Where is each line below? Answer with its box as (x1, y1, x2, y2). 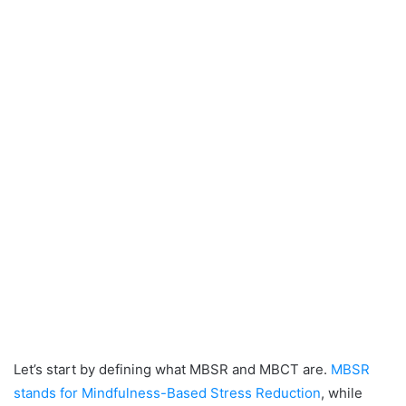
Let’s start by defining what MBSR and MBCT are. (14, 361, 331, 378)
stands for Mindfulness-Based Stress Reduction (14, 384, 321, 401)
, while (321, 384, 362, 401)
